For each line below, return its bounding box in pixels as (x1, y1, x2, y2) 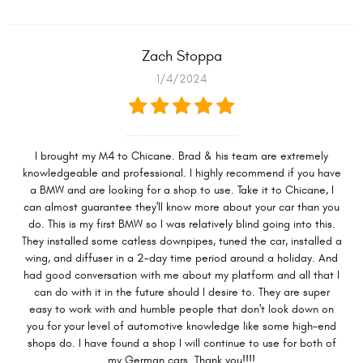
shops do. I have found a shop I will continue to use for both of (27, 336, 336, 351)
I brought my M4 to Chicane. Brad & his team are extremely (35, 149, 328, 164)
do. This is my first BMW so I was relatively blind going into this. (28, 217, 335, 232)
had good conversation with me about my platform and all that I (23, 268, 340, 283)
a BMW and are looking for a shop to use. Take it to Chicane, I (29, 183, 334, 198)
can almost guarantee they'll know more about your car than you (23, 200, 340, 215)
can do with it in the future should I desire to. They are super (33, 285, 330, 300)
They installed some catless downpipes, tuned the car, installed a (21, 234, 342, 249)
